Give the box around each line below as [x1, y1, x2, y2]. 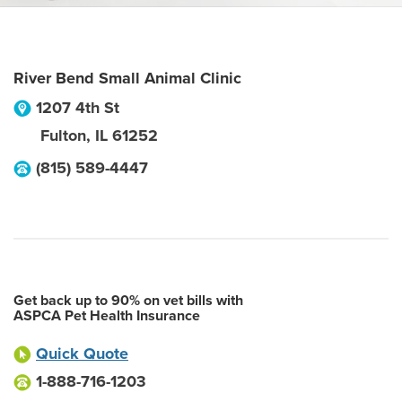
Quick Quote [36, 344, 128, 363]
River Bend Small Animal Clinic [13, 68, 241, 88]
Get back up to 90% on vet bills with [13, 292, 243, 310]
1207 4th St [36, 98, 119, 118]
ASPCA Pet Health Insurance [13, 307, 200, 325]
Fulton [40, 126, 86, 145]
